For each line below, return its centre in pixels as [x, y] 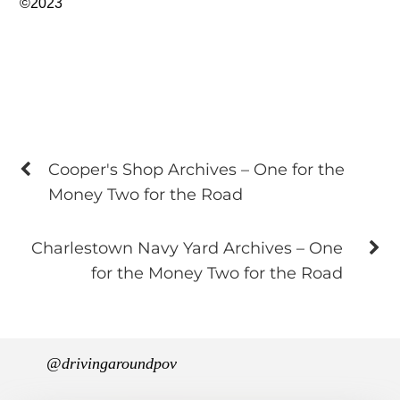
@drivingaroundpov [112, 364]
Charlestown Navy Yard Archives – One [187, 248]
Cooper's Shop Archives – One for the [197, 170]
